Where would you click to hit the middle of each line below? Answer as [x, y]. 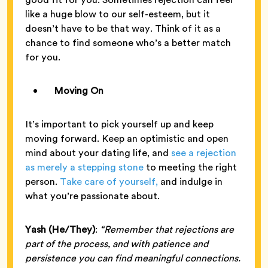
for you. [44, 57]
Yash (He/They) [60, 230]
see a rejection [204, 153]
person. [42, 182]
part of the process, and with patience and [117, 244]
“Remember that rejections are [167, 230]
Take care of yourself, [109, 182]
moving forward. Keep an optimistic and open [127, 139]
